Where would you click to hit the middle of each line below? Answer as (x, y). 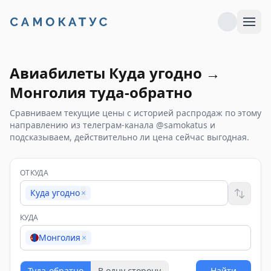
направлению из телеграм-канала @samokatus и (113, 125)
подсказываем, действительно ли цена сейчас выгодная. (129, 137)
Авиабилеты (59, 73)
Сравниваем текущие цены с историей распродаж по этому (135, 113)
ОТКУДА (34, 173)
